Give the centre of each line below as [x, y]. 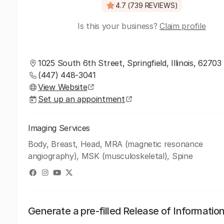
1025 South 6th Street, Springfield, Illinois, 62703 [130, 63]
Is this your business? [119, 26]
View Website [63, 87]
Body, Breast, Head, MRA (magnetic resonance [116, 144]
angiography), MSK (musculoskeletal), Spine [110, 156]
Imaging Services [59, 128]
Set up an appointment [81, 99]
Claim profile [183, 26]
